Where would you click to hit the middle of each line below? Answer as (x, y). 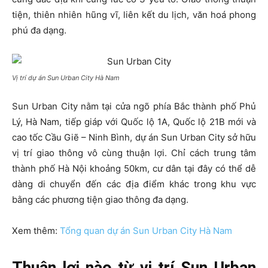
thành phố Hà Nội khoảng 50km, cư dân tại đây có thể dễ (134, 168)
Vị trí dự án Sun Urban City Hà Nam (66, 77)
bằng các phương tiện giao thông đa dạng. (100, 199)
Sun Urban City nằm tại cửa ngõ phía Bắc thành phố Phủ (134, 106)
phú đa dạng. (39, 30)
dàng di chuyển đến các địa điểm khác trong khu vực (134, 184)
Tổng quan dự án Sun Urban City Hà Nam (146, 230)
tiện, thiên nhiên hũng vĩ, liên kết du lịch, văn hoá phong (134, 14)
